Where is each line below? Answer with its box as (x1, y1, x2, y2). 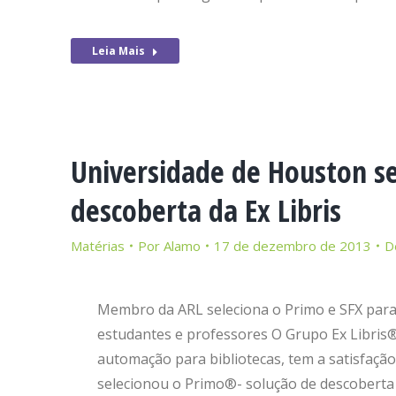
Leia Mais (92, 43, 145, 58)
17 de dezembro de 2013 (214, 237, 371, 255)
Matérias (71, 237, 125, 255)
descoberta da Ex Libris (71, 190, 341, 231)
